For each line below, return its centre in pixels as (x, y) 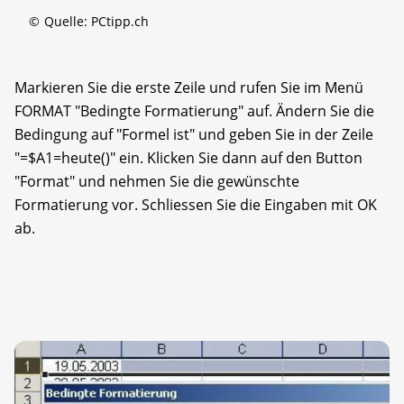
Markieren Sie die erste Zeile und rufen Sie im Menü (189, 88)
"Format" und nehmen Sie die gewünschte (157, 182)
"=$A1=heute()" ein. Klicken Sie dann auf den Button (188, 158)
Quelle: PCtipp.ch (96, 22)
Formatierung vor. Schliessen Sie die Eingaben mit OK (196, 205)
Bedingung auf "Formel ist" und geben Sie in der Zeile (194, 135)
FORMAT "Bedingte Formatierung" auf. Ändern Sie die (194, 111)
